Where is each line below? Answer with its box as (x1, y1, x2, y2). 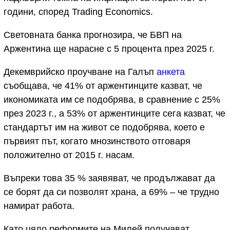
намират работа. (4, 201, 74, 212)
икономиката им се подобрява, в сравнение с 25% (4, 94, 220, 105)
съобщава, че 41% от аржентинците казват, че (4, 81, 202, 91)
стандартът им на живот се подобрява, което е (4, 122, 205, 133)
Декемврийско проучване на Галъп (4, 67, 157, 78)
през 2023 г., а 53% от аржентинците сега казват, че (4, 108, 225, 119)
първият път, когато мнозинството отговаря (4, 136, 190, 147)
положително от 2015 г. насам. (4, 150, 135, 161)
